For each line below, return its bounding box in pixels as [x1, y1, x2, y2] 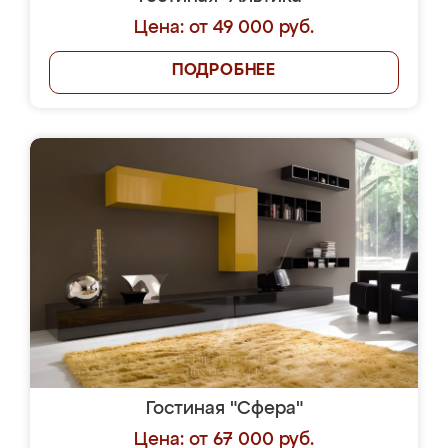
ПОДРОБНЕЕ [171, 63, 277, 79]
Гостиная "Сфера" [145, 400, 303, 418]
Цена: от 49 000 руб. [134, 19, 314, 37]
